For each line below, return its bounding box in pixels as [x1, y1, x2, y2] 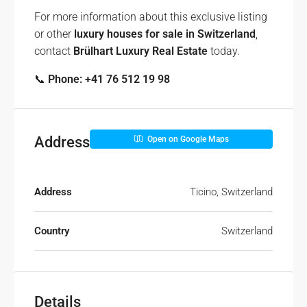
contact [34, 45, 73, 58]
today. [208, 45, 240, 58]
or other [34, 27, 74, 40]
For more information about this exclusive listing [34, 10, 267, 23]
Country [34, 225, 69, 237]
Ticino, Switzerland [190, 186, 273, 198]
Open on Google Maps [145, 134, 229, 144]
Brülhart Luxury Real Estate [73, 45, 208, 58]
